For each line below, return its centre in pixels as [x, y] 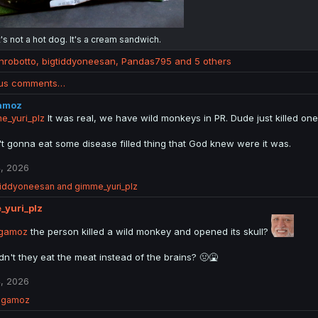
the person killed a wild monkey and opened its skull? [149, 231]
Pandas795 [146, 61]
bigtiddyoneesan [78, 61]
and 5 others [201, 61]
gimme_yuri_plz [106, 186]
